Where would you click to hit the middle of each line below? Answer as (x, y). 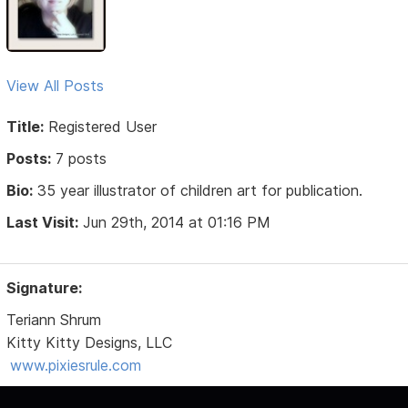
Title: (25, 126)
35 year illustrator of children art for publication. (198, 190)
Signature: (45, 287)
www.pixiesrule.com (76, 365)
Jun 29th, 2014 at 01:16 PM (175, 222)
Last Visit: (43, 222)
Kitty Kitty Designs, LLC (90, 342)
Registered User (101, 126)
